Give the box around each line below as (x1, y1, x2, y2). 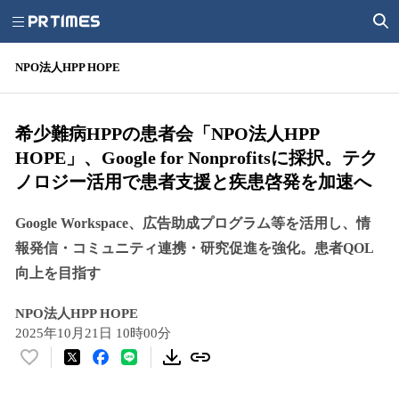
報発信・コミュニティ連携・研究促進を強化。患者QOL (15, 240, 374, 256)
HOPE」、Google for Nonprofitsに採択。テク (15, 148, 378, 167)
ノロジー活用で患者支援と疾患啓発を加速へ (15, 172, 371, 191)
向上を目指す (15, 265, 101, 281)
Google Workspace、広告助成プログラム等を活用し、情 (15, 216, 370, 231)
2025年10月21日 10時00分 (15, 326, 171, 340)
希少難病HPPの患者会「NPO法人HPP (15, 124, 319, 143)
